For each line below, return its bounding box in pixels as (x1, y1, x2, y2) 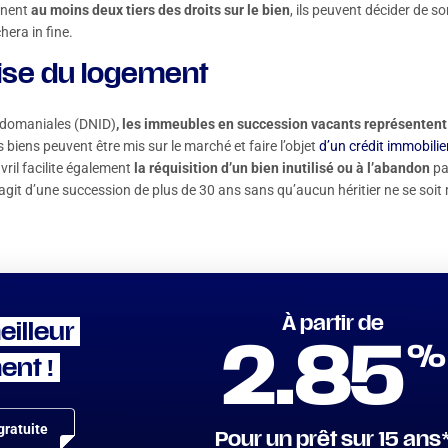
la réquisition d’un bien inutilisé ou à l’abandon (134, 160, 430, 176)
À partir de (281, 315, 384, 335)
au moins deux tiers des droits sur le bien (31, 2, 290, 18)
